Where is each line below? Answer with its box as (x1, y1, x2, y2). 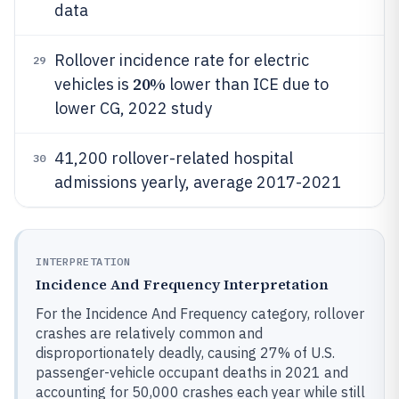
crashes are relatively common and (36, 324, 263, 342)
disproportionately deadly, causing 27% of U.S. (36, 344, 335, 362)
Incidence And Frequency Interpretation (36, 274, 329, 294)
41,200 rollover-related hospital (54, 148, 293, 168)
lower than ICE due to (165, 74, 329, 94)
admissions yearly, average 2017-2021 (54, 172, 341, 192)
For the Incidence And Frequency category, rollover (36, 305, 364, 322)
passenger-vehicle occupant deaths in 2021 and (36, 363, 348, 381)
